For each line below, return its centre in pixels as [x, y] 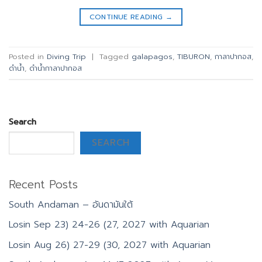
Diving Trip [66, 56]
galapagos [152, 56]
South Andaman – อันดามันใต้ [71, 204]
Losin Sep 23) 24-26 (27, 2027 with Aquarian [109, 225]
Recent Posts [43, 184]
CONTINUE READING [127, 17]
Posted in [28, 56]
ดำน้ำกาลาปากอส [56, 68]
